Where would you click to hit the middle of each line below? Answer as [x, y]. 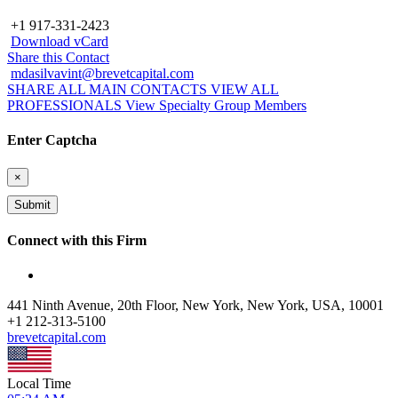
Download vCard [60, 42]
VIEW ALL [245, 90]
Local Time [39, 383]
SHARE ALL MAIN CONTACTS [109, 90]
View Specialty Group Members [216, 106]
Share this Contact [58, 58]
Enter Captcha [52, 140]
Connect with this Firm [77, 240]
